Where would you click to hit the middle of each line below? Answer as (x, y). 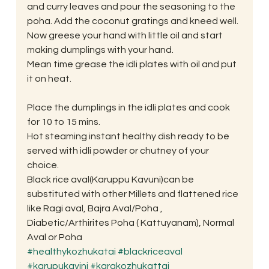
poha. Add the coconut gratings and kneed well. (132, 21)
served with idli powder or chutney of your (119, 150)
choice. (43, 165)
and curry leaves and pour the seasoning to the (132, 6)
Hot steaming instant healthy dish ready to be (129, 136)
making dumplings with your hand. (100, 50)
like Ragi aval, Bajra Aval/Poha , (95, 208)
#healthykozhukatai (71, 251)
